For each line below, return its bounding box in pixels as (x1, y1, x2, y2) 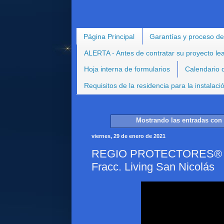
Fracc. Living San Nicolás (91, 160, 214, 173)
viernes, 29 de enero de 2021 (91, 133, 165, 139)
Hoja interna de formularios (84, 65, 170, 73)
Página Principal (83, 32, 134, 40)
